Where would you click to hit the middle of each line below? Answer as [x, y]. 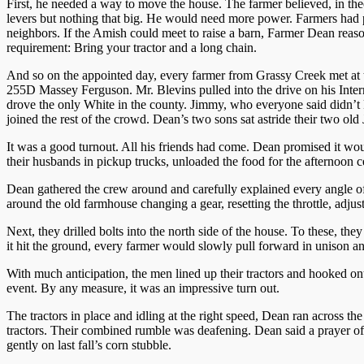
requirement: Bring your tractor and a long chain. [132, 47]
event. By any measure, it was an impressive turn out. [143, 288]
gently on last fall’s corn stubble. [89, 344]
